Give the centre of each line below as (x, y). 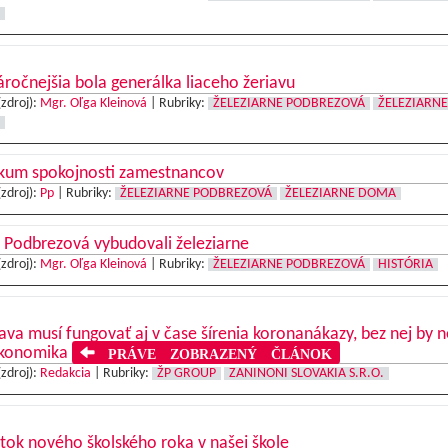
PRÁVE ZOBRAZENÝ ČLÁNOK (212, 352)
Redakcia (65, 373)
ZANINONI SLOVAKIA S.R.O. (306, 373)
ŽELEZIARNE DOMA (340, 193)
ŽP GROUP (186, 373)
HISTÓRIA (405, 264)
